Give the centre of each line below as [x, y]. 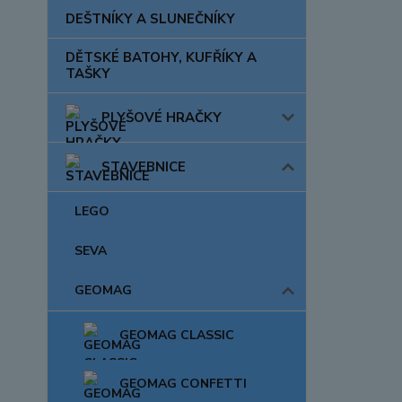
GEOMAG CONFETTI [183, 384]
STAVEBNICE [144, 167]
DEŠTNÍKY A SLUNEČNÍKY [150, 19]
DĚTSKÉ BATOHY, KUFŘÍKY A [161, 57]
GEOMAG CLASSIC [177, 335]
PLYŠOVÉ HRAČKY [162, 118]
